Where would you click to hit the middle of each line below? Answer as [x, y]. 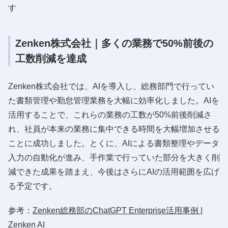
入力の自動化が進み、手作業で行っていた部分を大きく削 [114, 157]
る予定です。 [33, 186]
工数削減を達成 [51, 58]
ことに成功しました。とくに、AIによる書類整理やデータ [114, 143]
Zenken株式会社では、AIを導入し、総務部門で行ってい [111, 86]
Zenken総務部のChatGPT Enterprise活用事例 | [118, 210]
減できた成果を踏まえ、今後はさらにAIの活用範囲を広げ [114, 172]
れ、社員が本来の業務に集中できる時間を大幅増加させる [114, 129]
